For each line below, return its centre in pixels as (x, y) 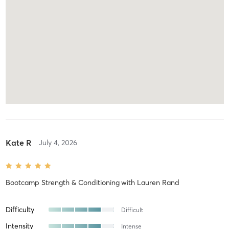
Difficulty (20, 209)
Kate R (18, 142)
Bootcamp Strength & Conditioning (62, 182)
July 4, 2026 (58, 142)
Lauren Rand (158, 182)
